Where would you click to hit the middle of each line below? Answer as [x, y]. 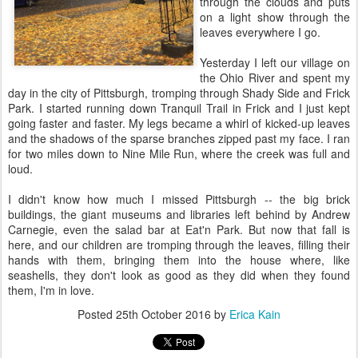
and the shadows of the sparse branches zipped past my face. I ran [179, 138]
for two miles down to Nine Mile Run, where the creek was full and [179, 153]
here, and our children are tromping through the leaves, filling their [179, 245]
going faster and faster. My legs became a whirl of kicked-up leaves [179, 123]
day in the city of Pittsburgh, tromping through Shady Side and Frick [179, 93]
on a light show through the [275, 17]
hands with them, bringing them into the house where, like [179, 260]
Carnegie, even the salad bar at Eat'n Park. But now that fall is [179, 229]
